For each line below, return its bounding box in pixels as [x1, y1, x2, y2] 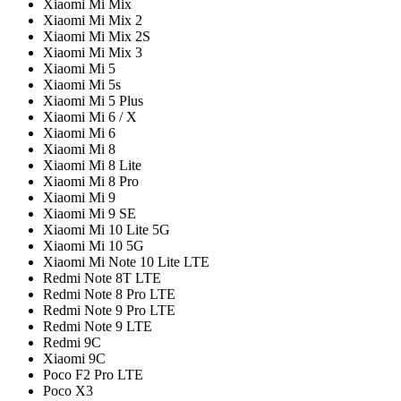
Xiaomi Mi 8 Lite [43, 157, 141, 173]
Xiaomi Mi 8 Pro [43, 173, 139, 189]
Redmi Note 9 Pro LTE [43, 302, 175, 318]
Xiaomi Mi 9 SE [43, 205, 136, 221]
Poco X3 [43, 382, 93, 398]
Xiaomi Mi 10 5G [43, 237, 144, 253]
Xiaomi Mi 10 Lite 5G [43, 221, 170, 237]
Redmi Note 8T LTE [43, 269, 161, 286]
